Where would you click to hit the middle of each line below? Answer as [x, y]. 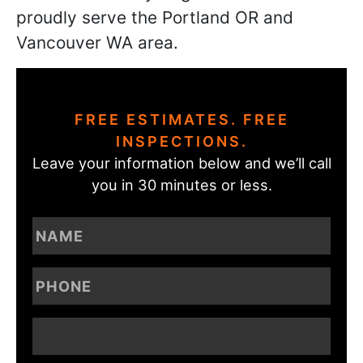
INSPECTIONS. [181, 141]
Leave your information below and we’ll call [181, 163]
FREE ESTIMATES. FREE [181, 120]
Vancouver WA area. [97, 43]
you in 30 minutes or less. [181, 185]
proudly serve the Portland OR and [155, 17]
